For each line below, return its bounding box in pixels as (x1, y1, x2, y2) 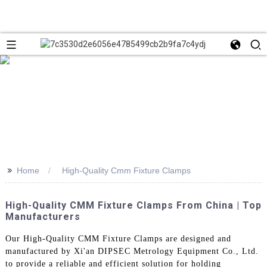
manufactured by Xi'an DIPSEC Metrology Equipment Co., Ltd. (5, 246, 259, 256)
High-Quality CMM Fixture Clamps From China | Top (5, 199, 262, 211)
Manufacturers (5, 210, 80, 222)
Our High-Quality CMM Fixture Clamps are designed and (5, 234, 231, 243)
